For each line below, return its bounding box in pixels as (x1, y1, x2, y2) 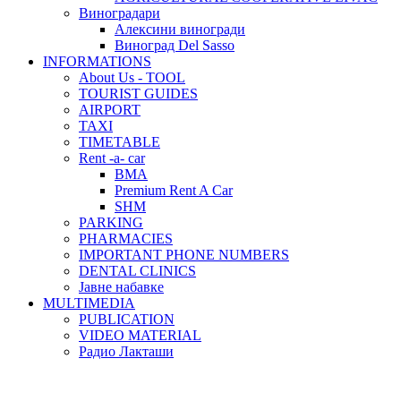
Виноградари (79, 5, 160, 21)
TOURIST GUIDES (79, 86, 198, 101)
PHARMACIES (79, 231, 173, 246)
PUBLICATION (79, 311, 175, 327)
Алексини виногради (115, 21, 245, 37)
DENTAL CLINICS (79, 263, 196, 278)
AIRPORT (79, 102, 141, 117)
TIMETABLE (79, 134, 160, 149)
